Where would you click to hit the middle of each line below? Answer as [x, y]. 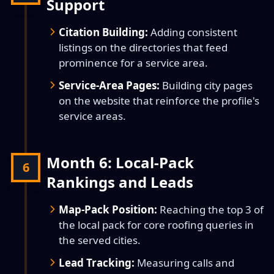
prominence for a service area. [133, 63]
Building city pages [206, 85]
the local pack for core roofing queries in [156, 225]
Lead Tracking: [97, 263]
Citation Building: [103, 32]
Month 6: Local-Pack [120, 162]
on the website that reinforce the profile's [159, 101]
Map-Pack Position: [108, 209]
